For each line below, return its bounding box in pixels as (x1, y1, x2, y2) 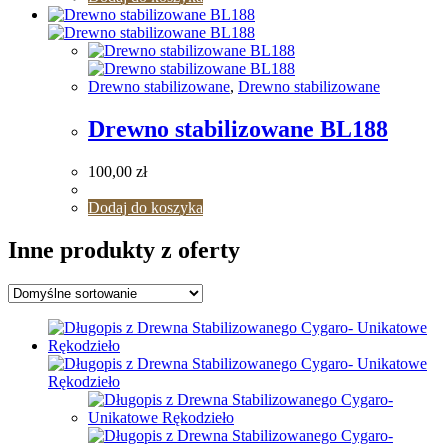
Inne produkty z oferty (8, 236, 240, 263)
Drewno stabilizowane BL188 (88, 116, 388, 143)
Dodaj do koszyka (88, 198, 203, 216)
